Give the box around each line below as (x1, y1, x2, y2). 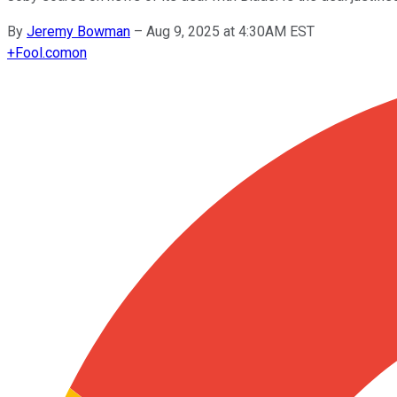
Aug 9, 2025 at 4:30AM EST (146, 22, 315, 40)
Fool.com (15, 43, 72, 61)
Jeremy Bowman (27, 22, 130, 40)
